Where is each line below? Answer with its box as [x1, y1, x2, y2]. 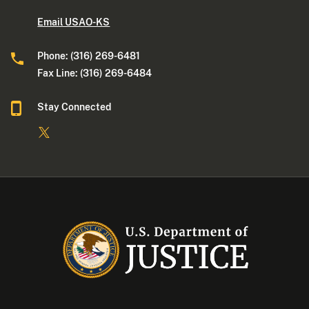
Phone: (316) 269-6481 [37, 50, 141, 62]
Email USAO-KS [37, 17, 110, 28]
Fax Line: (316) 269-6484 [37, 68, 152, 79]
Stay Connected [37, 101, 112, 113]
